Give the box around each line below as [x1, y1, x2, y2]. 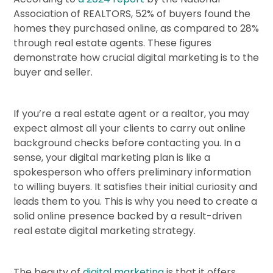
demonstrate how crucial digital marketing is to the [13, 50, 260, 65]
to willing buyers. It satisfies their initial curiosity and [13, 179, 258, 194]
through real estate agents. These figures [13, 35, 212, 50]
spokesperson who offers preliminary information [13, 165, 252, 179]
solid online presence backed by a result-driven [13, 208, 243, 223]
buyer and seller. [13, 65, 93, 79]
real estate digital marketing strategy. [13, 223, 196, 238]
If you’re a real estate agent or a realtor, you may [13, 106, 250, 121]
